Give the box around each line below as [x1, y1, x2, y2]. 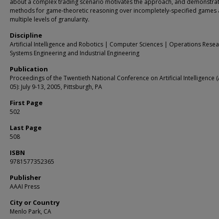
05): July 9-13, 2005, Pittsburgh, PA [10, 83, 102, 91]
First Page [10, 98, 43, 107]
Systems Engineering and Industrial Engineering [10, 49, 139, 57]
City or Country [10, 198, 60, 207]
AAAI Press [10, 182, 40, 191]
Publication [10, 65, 48, 73]
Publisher [10, 173, 41, 182]
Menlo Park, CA [10, 207, 51, 216]
